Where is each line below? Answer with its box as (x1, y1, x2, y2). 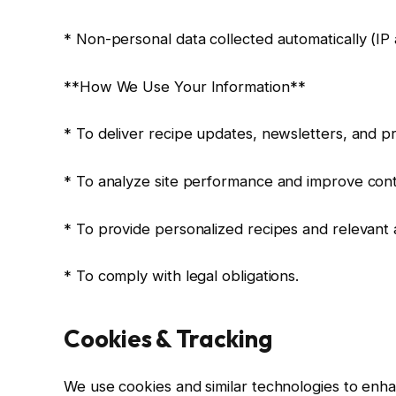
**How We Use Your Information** (64, 77, 306, 95)
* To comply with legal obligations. (64, 267, 300, 286)
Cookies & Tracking (64, 323, 272, 354)
